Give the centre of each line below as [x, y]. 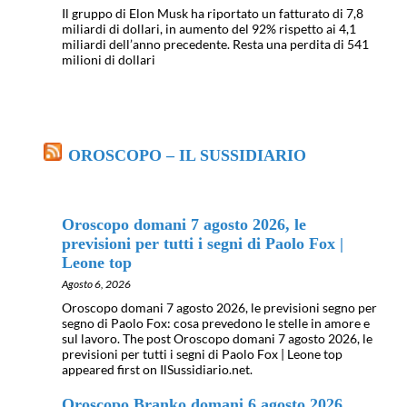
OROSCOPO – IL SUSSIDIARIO [187, 155]
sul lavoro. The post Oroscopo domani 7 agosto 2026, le [217, 338]
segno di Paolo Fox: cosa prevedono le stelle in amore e [216, 323]
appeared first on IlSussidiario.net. [157, 369]
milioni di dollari [109, 60]
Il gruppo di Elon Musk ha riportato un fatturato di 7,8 [213, 14]
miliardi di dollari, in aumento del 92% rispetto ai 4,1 [209, 29]
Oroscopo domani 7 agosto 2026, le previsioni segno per [219, 307]
